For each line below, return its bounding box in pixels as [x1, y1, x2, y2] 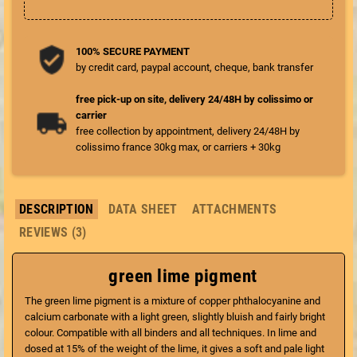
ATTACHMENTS [191, 201, 277, 217]
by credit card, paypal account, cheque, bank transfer [76, 61, 313, 73]
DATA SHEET [108, 201, 178, 217]
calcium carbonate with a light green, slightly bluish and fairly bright [25, 310, 325, 323]
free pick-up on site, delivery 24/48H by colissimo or [76, 92, 313, 105]
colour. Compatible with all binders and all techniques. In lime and [25, 326, 316, 339]
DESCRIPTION [19, 201, 94, 217]
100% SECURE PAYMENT [76, 45, 190, 57]
